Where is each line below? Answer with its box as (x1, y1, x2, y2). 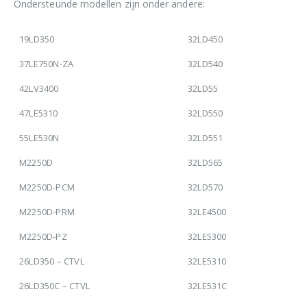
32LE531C (188, 279, 228, 292)
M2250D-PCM (19, 180, 75, 193)
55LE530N (19, 131, 60, 144)
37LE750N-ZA (19, 57, 74, 70)
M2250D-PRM (19, 205, 75, 218)
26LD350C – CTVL (19, 279, 90, 292)
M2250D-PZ (19, 230, 67, 243)
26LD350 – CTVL (19, 254, 84, 267)
